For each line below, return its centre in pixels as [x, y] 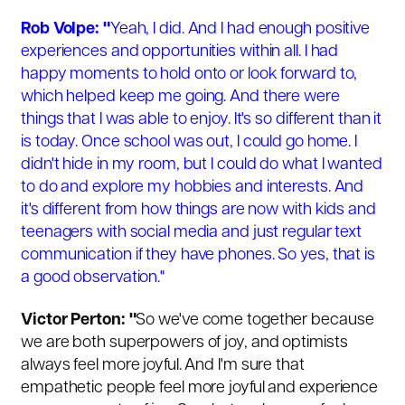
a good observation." [93, 278]
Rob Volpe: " [66, 30]
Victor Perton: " [79, 321]
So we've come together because [255, 321]
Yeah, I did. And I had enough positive [240, 30]
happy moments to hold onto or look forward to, [189, 75]
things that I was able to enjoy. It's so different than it [202, 120]
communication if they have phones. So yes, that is [198, 256]
